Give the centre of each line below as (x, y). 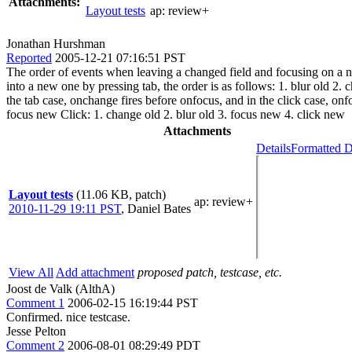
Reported (29, 57)
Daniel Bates (159, 208)
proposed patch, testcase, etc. (210, 272)
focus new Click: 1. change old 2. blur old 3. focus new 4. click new (176, 114)
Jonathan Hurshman (56, 43)
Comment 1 (35, 302)
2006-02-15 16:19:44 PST (133, 302)
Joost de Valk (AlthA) (60, 288)
